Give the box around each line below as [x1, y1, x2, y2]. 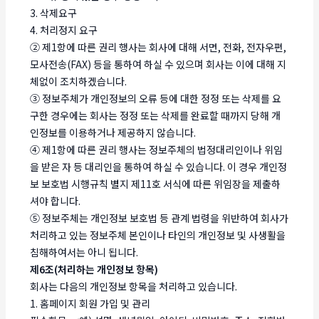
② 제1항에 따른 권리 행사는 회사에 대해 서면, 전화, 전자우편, [30, 39, 287, 54]
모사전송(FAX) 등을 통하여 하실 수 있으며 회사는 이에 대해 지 [30, 56, 287, 71]
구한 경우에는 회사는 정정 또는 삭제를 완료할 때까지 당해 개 [30, 108, 281, 122]
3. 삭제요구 [30, 5, 78, 20]
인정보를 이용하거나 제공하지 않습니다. [30, 125, 197, 140]
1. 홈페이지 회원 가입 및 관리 [30, 296, 151, 310]
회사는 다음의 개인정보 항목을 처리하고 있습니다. [30, 278, 238, 293]
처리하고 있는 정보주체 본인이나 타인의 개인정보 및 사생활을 [30, 227, 286, 242]
